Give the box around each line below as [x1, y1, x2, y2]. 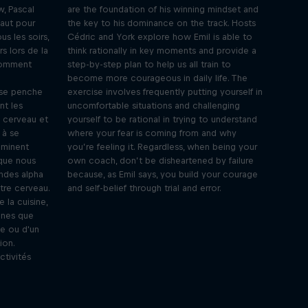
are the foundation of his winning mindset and [67, 4, 258, 14]
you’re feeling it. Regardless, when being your [67, 142, 257, 152]
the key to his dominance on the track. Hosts [67, 18, 256, 28]
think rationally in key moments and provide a [67, 45, 256, 56]
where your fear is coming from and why [67, 128, 236, 138]
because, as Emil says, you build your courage [67, 169, 258, 179]
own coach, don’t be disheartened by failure [67, 155, 254, 166]
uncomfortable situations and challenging [67, 100, 240, 111]
